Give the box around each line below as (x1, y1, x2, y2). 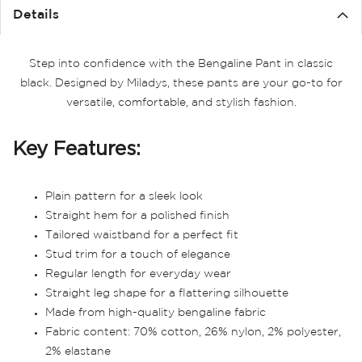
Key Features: (13, 137, 141, 158)
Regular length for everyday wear (45, 269, 231, 279)
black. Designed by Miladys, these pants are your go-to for (19, 78, 343, 88)
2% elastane (45, 347, 111, 356)
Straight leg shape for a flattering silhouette (45, 288, 288, 298)
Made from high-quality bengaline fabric (45, 308, 266, 318)
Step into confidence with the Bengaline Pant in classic (29, 59, 333, 69)
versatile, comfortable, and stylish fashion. (65, 98, 297, 107)
